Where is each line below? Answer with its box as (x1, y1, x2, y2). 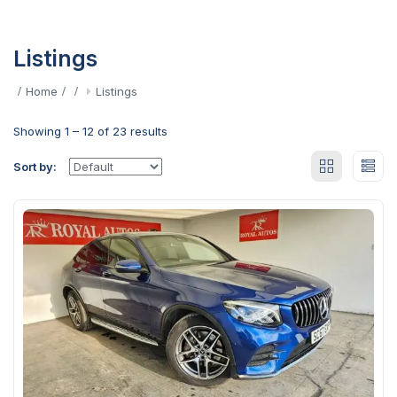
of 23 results (94, 124, 167, 138)
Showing (13, 124, 65, 138)
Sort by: (13, 160, 57, 175)
